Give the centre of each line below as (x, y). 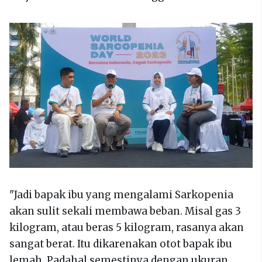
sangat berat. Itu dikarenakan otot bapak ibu (121, 244)
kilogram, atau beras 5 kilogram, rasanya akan (127, 227)
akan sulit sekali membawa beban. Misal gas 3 (125, 211)
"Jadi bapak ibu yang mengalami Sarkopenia (121, 195)
